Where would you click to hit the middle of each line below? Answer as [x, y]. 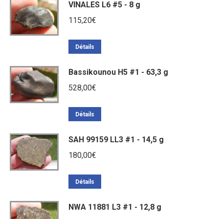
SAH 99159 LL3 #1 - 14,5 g [116, 139]
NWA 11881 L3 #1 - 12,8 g [115, 207]
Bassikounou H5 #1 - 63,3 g [118, 72]
